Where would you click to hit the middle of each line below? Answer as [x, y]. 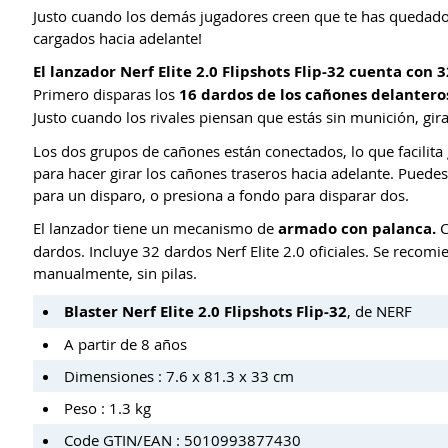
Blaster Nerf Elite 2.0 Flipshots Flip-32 [205, 311]
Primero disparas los [106, 94]
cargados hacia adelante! [117, 38]
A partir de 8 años [125, 344]
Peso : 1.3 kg [107, 408]
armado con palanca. [357, 228]
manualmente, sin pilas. [115, 272]
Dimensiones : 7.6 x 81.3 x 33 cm [179, 376]
